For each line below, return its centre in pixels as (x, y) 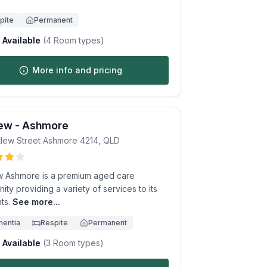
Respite (54, 223)
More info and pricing (77, 70)
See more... (36, 202)
